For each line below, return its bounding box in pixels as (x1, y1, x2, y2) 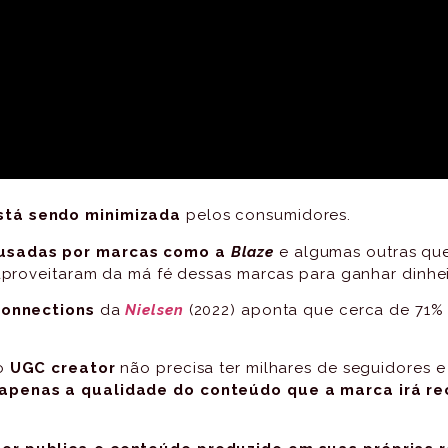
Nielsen (125, 300, 184, 319)
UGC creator (9, 359, 116, 378)
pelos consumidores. (181, 206, 352, 225)
